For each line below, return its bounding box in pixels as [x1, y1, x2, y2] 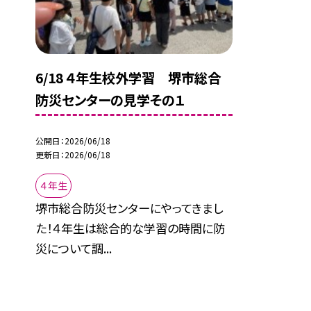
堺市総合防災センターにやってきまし [35, 199, 224, 217]
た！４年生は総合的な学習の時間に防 [35, 219, 226, 237]
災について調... [35, 239, 112, 258]
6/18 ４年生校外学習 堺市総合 [35, 67, 221, 87]
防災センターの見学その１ [35, 90, 185, 110]
